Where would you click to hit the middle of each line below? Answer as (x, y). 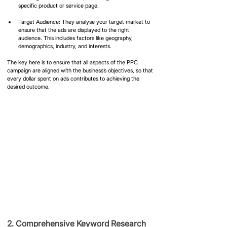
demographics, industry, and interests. (65, 46)
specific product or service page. (59, 5)
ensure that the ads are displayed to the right (74, 30)
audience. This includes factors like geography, (76, 38)
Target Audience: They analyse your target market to (85, 22)
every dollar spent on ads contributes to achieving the (74, 78)
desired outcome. (28, 86)
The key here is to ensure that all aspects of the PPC (73, 62)
